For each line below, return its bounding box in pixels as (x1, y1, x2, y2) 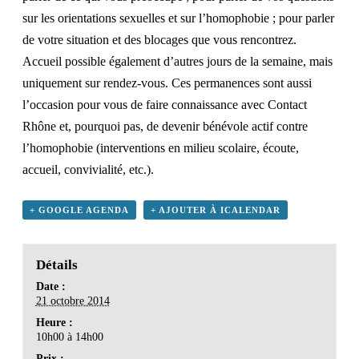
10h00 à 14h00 (35, 331, 103, 344)
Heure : (35, 317, 73, 329)
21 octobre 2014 (35, 295, 110, 308)
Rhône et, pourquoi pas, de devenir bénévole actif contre (22, 119, 308, 134)
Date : (35, 280, 66, 293)
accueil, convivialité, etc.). (22, 163, 154, 177)
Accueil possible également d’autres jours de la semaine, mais (22, 54, 333, 69)
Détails (35, 257, 78, 273)
